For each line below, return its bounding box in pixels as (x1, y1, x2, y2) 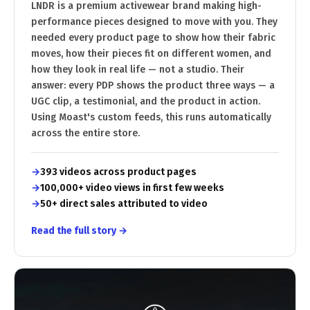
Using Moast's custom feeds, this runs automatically (31, 111, 271, 123)
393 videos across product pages (40, 165, 197, 178)
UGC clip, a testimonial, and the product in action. (31, 95, 260, 107)
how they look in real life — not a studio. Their (31, 63, 244, 75)
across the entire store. (31, 127, 140, 139)
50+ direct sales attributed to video (40, 197, 208, 210)
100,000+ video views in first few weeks (40, 181, 224, 194)
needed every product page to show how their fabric (31, 31, 275, 44)
